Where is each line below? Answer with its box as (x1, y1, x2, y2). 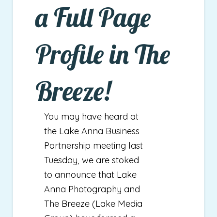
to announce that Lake (44, 169, 137, 180)
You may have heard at (44, 111, 139, 122)
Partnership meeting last (44, 140, 143, 151)
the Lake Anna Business (44, 125, 139, 137)
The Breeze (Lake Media (44, 198, 142, 209)
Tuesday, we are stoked (44, 155, 139, 166)
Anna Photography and (44, 184, 140, 195)
